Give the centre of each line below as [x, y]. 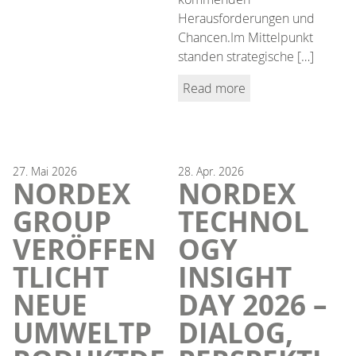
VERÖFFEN [84, 249]
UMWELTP [82, 333]
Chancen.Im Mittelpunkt [246, 37]
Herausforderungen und [246, 18]
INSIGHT [235, 277]
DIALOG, [236, 333]
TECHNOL [244, 221]
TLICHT [61, 277]
